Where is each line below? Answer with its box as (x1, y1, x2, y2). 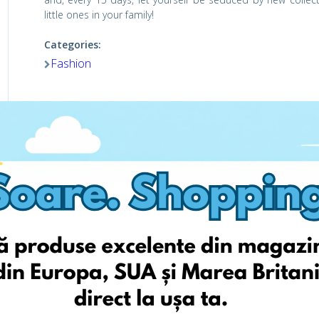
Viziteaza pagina (70, 123, 157, 137)
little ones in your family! (43, 8, 154, 21)
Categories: (43, 38, 101, 51)
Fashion (50, 56, 91, 71)
